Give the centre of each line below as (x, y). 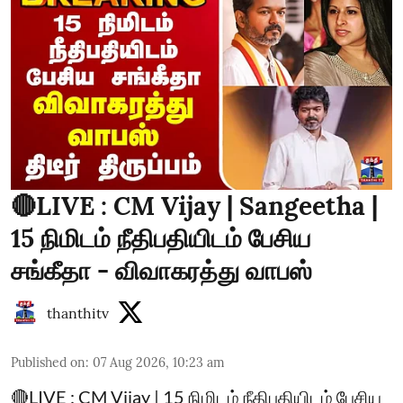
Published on (48, 362)
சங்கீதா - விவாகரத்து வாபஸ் (161, 270)
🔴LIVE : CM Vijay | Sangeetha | (194, 206)
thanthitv (78, 313)
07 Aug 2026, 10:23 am (159, 362)
